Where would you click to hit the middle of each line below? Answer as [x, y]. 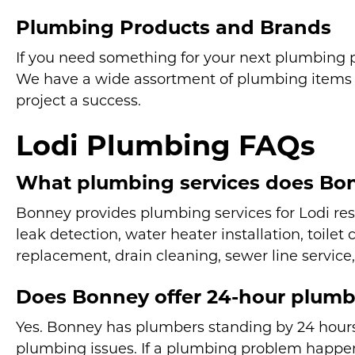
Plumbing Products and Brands [174, 29]
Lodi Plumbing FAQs [166, 149]
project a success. [78, 102]
